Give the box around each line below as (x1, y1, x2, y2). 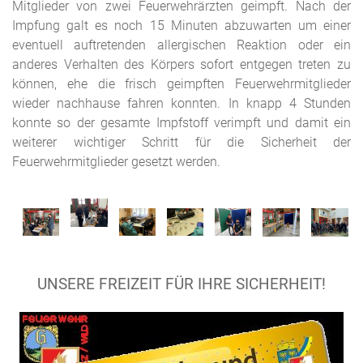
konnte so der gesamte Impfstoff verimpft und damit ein (12, 115, 351, 130)
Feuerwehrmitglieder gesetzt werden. (12, 154, 224, 169)
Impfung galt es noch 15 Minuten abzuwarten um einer (12, 18, 351, 33)
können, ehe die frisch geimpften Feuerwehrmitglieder (12, 76, 351, 92)
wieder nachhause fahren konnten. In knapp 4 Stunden (12, 96, 351, 111)
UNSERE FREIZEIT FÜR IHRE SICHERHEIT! (37, 275, 326, 293)
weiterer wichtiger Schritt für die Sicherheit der (12, 135, 351, 150)
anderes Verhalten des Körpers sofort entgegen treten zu (12, 57, 351, 72)
